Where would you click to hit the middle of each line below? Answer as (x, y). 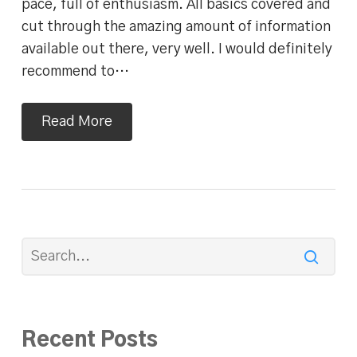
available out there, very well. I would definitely (177, 49)
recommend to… (75, 71)
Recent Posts (89, 340)
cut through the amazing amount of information (176, 27)
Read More (76, 122)
